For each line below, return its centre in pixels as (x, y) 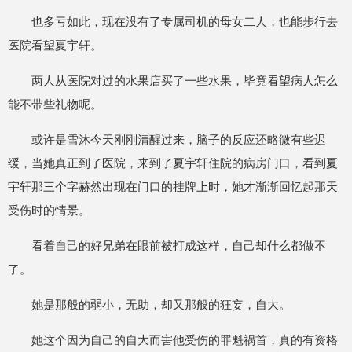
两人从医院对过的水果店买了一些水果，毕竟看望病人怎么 (185, 81)
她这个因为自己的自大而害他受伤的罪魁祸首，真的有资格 (185, 340)
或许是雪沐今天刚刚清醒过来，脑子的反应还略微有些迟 (179, 139)
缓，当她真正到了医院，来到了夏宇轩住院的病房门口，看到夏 (173, 163)
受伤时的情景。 (49, 210)
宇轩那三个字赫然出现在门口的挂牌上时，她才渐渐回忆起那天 (173, 187)
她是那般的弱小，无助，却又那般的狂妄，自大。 (161, 304)
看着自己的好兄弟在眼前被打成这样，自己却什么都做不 (179, 246)
